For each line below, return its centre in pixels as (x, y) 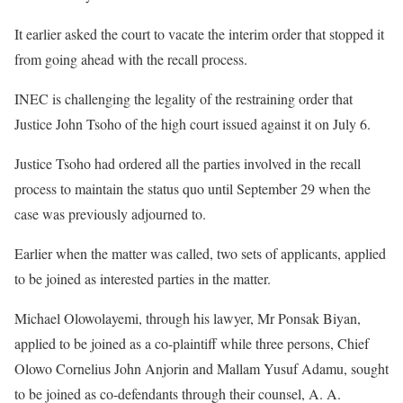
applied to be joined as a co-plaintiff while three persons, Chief (192, 343)
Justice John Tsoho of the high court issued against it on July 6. (193, 123)
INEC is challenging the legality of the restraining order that (184, 98)
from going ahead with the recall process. (131, 58)
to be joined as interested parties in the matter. (143, 278)
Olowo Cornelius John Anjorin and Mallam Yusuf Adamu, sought (201, 368)
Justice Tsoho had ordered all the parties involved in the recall (188, 163)
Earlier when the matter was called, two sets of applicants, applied (200, 253)
